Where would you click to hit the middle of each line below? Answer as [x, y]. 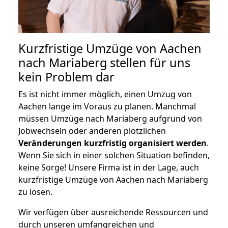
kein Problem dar [66, 77]
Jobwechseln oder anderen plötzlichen [92, 131]
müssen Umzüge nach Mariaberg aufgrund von [110, 118]
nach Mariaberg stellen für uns [104, 62]
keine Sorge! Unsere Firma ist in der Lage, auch [109, 167]
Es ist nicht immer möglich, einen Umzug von [105, 94]
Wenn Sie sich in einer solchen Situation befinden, [114, 155]
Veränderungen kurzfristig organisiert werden [112, 143]
